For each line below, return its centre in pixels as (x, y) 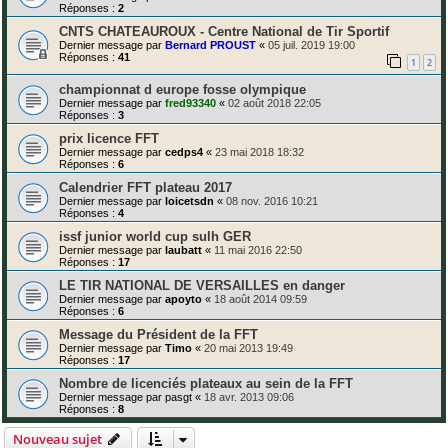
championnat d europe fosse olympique (182, 90)
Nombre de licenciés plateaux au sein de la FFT (206, 384)
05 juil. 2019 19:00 (311, 44)
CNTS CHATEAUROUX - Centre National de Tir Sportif (224, 31)
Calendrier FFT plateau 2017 (145, 188)
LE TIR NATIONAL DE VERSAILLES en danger (202, 286)
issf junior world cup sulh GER (155, 237)
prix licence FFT (109, 139)
